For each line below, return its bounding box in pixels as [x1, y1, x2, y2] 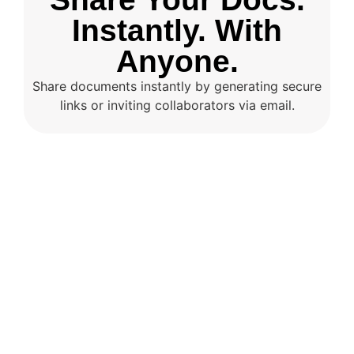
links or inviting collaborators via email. [59, 96, 295, 113]
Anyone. [115, 43, 239, 78]
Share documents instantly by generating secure [32, 77, 322, 94]
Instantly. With [72, 13, 282, 47]
